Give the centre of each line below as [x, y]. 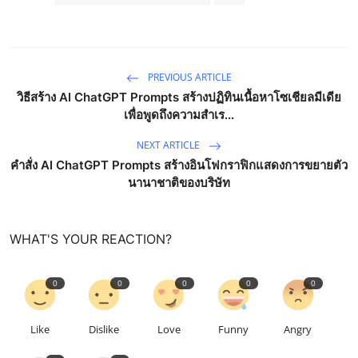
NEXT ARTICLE [169, 145]
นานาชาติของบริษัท [179, 182]
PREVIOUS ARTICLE [189, 78]
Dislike [104, 329]
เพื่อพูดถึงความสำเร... [179, 114]
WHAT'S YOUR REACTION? [91, 239]
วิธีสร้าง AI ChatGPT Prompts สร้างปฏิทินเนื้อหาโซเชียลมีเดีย [179, 97]
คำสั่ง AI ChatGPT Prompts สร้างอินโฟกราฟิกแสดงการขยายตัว [179, 165]
